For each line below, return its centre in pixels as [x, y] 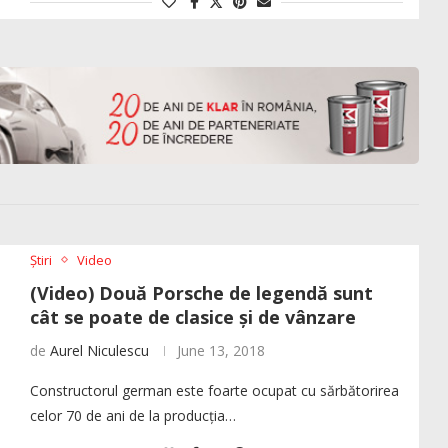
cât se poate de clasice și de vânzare [192, 316]
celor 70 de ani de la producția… [132, 415]
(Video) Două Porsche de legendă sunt [201, 292]
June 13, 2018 [220, 350]
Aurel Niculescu [99, 350]
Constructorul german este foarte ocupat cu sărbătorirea [214, 390]
